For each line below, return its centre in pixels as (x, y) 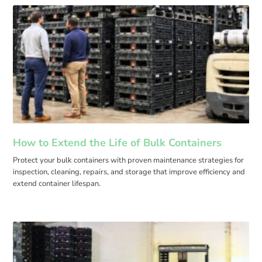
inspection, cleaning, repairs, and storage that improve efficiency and (129, 172)
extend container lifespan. (57, 184)
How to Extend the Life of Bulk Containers (118, 143)
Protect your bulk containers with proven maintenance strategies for (129, 161)
